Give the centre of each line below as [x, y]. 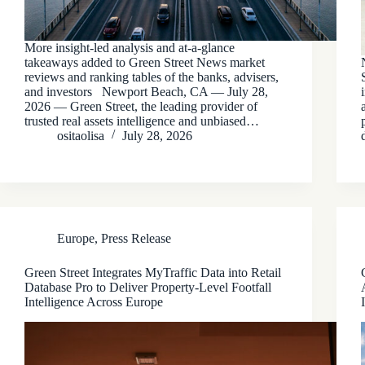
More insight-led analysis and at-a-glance [130, 47]
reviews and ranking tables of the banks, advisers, [152, 77]
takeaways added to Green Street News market [145, 62]
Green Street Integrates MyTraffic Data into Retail [153, 272]
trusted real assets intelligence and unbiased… [142, 121]
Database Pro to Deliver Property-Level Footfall [148, 287]
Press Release [136, 238]
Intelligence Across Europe [94, 301]
